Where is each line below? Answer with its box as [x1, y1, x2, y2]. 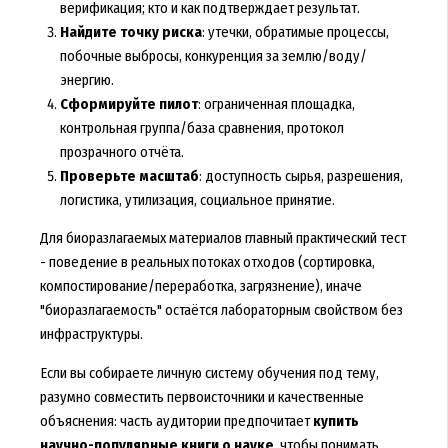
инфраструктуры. [39, 325, 143, 344]
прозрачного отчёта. [59, 142, 184, 161]
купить [312, 411, 359, 430]
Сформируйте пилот [59, 94, 198, 113]
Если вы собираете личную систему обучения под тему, [39, 363, 379, 382]
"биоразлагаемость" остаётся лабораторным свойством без [39, 301, 403, 320]
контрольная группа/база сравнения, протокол [59, 118, 344, 137]
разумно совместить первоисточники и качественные [39, 387, 364, 406]
